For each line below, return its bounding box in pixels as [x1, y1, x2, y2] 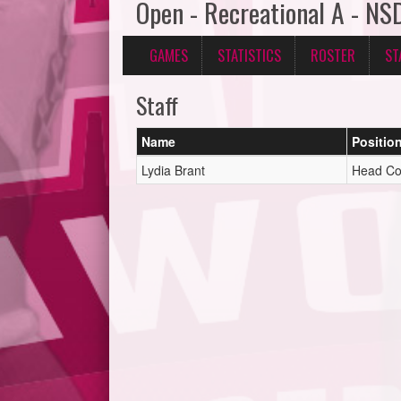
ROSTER [311, 44, 355, 66]
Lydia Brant [141, 161, 205, 179]
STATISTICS [218, 44, 281, 66]
